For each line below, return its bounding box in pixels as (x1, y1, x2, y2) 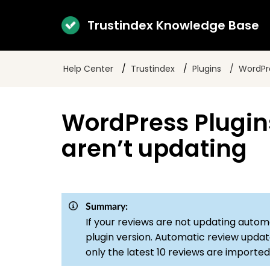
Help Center (63, 62, 113, 75)
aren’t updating (61, 133, 247, 165)
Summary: (86, 202, 128, 212)
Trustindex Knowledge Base (87, 17, 259, 34)
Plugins (192, 62, 221, 75)
